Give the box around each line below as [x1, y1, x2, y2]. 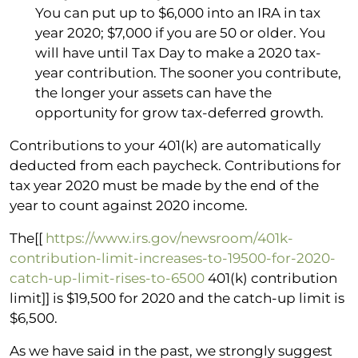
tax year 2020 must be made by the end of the [10, 177, 319, 193]
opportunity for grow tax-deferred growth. [35, 104, 324, 121]
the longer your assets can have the [35, 84, 272, 101]
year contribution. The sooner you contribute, [35, 64, 341, 81]
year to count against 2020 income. [10, 197, 248, 213]
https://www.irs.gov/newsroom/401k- [46, 229, 293, 246]
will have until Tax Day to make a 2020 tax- [35, 44, 321, 61]
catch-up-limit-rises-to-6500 [10, 269, 205, 286]
